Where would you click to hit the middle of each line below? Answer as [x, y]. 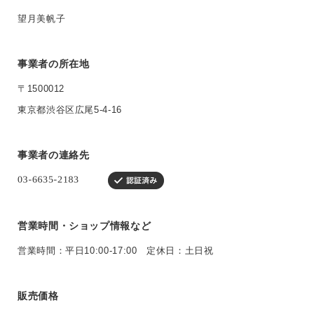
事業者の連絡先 [54, 155]
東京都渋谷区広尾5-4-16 [70, 110]
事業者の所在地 [54, 64]
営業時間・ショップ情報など [84, 226]
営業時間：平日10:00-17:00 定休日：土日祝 [116, 251]
